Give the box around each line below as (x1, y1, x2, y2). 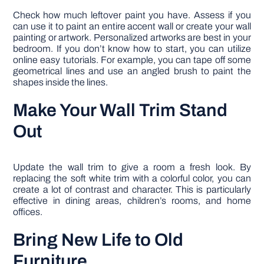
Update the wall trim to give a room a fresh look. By (13, 161, 251, 172)
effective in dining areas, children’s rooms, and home (13, 195, 251, 206)
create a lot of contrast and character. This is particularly (13, 184, 251, 194)
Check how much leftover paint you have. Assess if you (13, 9, 251, 20)
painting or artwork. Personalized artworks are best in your (13, 32, 251, 42)
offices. (13, 206, 43, 217)
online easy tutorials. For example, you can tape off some (13, 54, 251, 65)
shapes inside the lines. (13, 77, 108, 87)
